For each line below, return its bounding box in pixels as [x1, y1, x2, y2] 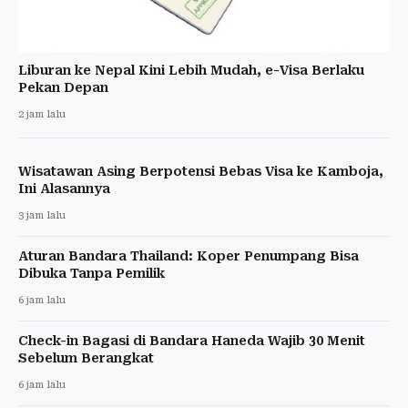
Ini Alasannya [18, 180, 110, 196]
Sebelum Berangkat [18, 350, 154, 365]
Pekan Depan [18, 79, 108, 95]
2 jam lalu [18, 107, 66, 120]
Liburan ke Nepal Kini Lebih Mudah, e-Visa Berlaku [18, 62, 364, 77]
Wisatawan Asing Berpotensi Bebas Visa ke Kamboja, [18, 163, 383, 178]
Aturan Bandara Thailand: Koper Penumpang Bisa [18, 248, 359, 263]
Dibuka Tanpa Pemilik [18, 265, 165, 280]
